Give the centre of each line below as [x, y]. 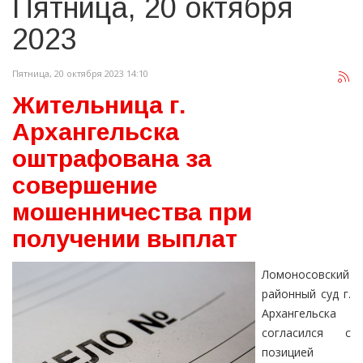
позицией [288, 352]
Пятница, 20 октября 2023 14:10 [80, 74]
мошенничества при [132, 212]
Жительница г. [99, 105]
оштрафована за [112, 159]
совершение [85, 186]
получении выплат [125, 239]
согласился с [306, 333]
